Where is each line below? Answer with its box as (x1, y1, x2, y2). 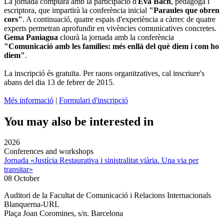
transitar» (4, 165, 33, 174)
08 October (4, 174, 39, 183)
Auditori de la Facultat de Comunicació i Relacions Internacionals (4, 191, 211, 200)
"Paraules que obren (149, 5, 219, 14)
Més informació (4, 95, 53, 104)
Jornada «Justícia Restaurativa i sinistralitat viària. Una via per (4, 156, 198, 165)
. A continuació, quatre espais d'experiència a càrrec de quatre (22, 14, 215, 23)
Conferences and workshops (4, 147, 93, 156)
